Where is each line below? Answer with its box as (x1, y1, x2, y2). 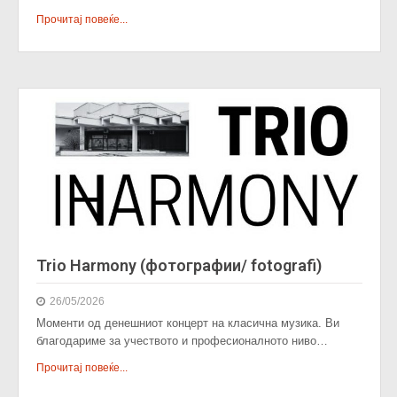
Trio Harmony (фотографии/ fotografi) (36, 256, 322, 275)
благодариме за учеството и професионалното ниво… (36, 334, 328, 347)
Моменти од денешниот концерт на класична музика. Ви (36, 316, 339, 330)
